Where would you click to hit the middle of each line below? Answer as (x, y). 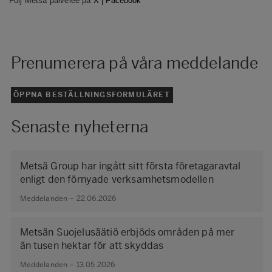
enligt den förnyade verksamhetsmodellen (117, 179)
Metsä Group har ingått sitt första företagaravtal (130, 166)
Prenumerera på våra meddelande (134, 63)
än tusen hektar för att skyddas (92, 246)
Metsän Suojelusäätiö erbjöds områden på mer (127, 232)
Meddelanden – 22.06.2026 (68, 198)
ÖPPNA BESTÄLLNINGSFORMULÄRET (92, 95)
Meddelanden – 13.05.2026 (67, 264)
